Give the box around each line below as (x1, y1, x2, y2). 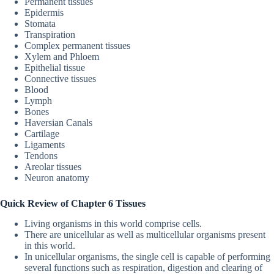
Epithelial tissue (24, 62, 85, 73)
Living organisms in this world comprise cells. (24, 218, 202, 229)
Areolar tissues (24, 161, 84, 172)
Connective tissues (24, 73, 98, 84)
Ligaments (24, 139, 67, 150)
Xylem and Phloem (24, 51, 102, 62)
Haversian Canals (24, 117, 92, 128)
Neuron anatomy (24, 172, 92, 183)
